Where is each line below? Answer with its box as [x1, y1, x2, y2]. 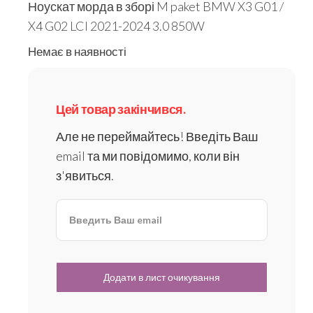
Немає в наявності [28, 45, 126, 59]
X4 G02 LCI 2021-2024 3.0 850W [28, 18, 205, 34]
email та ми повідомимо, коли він [56, 148, 240, 164]
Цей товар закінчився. [56, 101, 186, 117]
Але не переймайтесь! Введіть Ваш [56, 129, 258, 145]
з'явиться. [56, 168, 114, 184]
